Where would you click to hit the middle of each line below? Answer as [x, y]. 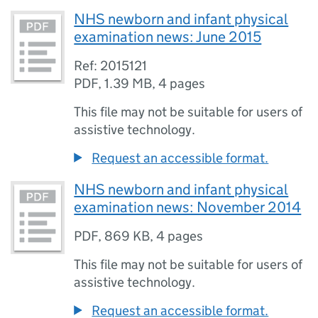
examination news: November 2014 [188, 207]
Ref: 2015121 [111, 66]
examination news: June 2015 [168, 37]
